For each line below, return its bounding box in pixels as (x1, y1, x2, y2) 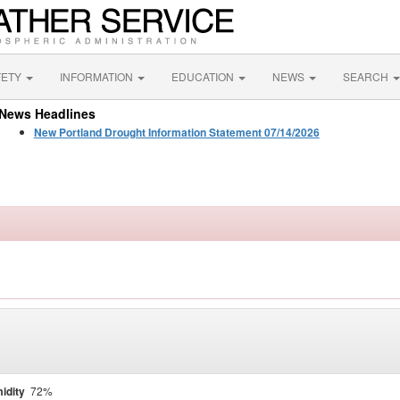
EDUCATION (171, 69, 237, 84)
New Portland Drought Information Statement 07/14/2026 (33, 124, 320, 140)
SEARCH (343, 69, 391, 84)
